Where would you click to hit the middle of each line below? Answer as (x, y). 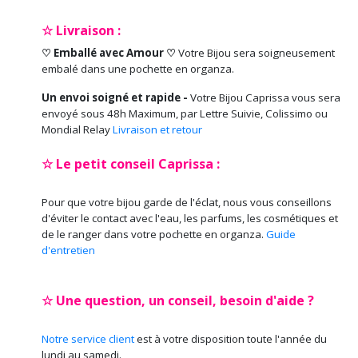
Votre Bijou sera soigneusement (257, 52)
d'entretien (68, 250)
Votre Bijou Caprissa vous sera (265, 97)
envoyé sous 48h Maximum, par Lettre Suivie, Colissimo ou (185, 113)
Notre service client (88, 338)
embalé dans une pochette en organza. (138, 68)
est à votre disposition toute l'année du (231, 338)
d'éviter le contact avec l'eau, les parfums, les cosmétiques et (190, 218)
